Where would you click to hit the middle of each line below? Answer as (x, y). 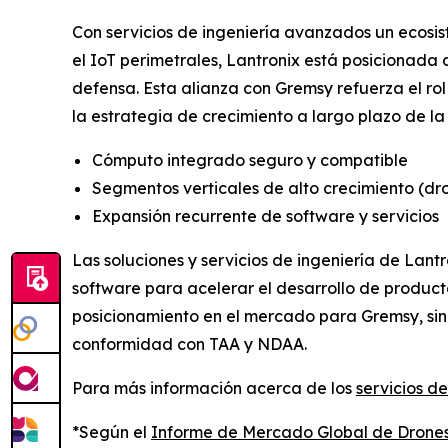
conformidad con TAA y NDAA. (189, 344)
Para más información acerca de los (214, 388)
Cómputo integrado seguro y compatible (250, 160)
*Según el (111, 432)
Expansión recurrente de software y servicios (265, 216)
